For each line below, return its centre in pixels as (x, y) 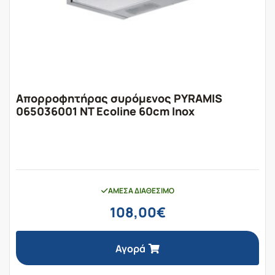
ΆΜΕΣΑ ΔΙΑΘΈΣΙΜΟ (141, 190)
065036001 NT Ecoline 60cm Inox (105, 111)
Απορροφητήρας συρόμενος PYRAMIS (119, 98)
